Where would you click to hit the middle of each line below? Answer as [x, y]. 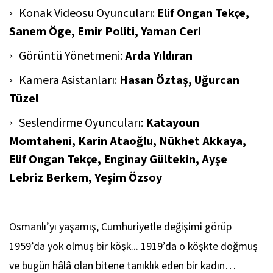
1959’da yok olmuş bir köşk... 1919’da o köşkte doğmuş [133, 247]
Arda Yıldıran [159, 56]
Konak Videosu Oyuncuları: [88, 14]
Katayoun [172, 123]
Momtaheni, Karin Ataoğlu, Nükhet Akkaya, [128, 142]
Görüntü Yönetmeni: [72, 56]
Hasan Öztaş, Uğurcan [179, 81]
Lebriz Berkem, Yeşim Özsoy [86, 178]
